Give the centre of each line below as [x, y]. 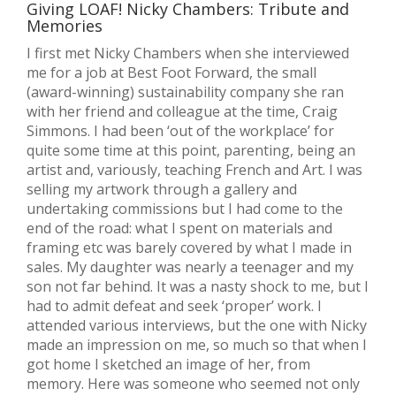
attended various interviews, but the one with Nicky [197, 326]
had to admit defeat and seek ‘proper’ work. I [174, 306]
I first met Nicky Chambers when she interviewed [188, 53]
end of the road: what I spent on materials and [179, 228]
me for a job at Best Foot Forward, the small [171, 73]
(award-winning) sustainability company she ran [185, 92]
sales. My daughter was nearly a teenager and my [190, 267]
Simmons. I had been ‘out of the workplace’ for [180, 131]
